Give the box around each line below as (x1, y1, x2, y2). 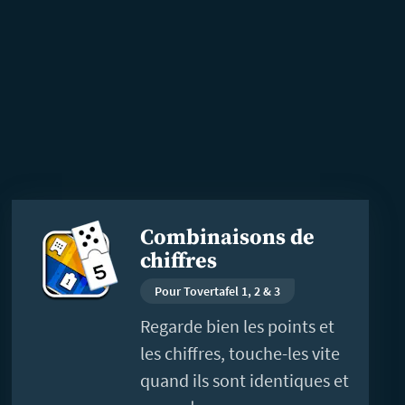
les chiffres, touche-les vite (140, 341, 341, 364)
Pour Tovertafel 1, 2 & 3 (155, 282, 281, 299)
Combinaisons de (140, 223, 316, 251)
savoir (12, 228, 58, 251)
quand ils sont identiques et (140, 368, 350, 391)
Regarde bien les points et (140, 314, 335, 337)
